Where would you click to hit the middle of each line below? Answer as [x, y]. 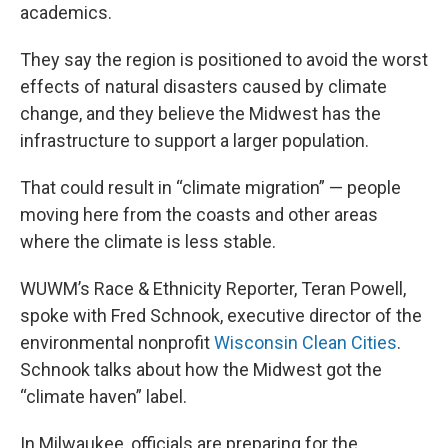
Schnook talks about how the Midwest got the [201, 369]
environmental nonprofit [117, 342]
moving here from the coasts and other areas [199, 214]
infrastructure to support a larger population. [194, 140]
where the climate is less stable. [148, 241]
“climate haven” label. [103, 396]
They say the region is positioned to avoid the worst [224, 59]
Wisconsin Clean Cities [305, 342]
